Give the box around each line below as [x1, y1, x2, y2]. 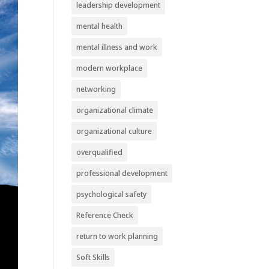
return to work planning [76, 231, 159, 241]
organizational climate [76, 105, 154, 115]
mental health [76, 21, 123, 31]
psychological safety [76, 189, 147, 199]
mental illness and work [76, 42, 158, 52]
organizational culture [76, 126, 153, 136]
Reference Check [76, 210, 134, 220]
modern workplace [76, 63, 143, 73]
